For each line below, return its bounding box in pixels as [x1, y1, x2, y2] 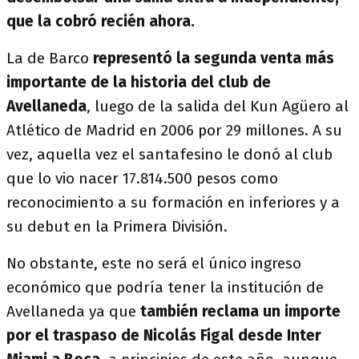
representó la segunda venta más [89, 49, 334, 67]
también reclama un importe [140, 302, 341, 321]
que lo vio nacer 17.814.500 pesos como [6, 169, 278, 188]
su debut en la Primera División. [6, 217, 228, 236]
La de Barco [6, 49, 89, 67]
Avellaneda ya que [6, 302, 140, 321]
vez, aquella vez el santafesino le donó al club [6, 145, 333, 163]
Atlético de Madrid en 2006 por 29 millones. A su [6, 121, 342, 139]
